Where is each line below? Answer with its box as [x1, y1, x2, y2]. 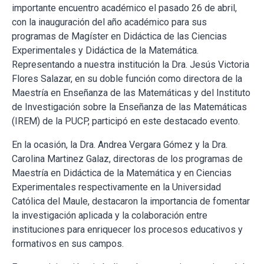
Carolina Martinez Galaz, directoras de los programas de [12, 153, 243, 165]
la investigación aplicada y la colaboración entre [12, 210, 207, 222]
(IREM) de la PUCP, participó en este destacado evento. [12, 115, 240, 127]
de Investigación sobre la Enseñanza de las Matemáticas [12, 101, 247, 113]
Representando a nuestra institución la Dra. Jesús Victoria [12, 59, 249, 71]
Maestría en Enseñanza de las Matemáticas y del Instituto [12, 87, 250, 99]
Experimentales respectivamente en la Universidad [12, 181, 221, 193]
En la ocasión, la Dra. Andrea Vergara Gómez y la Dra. [12, 139, 227, 151]
